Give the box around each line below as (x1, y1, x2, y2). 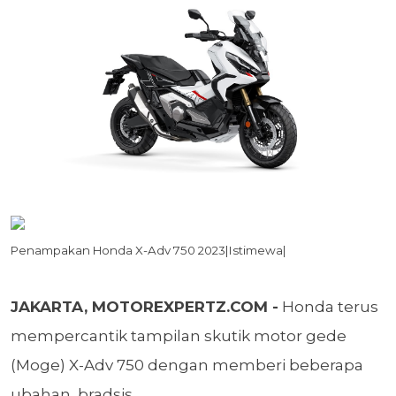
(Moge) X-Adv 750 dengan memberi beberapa (11, 356, 363, 375)
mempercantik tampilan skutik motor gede (11, 327, 346, 346)
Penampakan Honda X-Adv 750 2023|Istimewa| (11, 243, 286, 258)
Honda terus (278, 298, 378, 316)
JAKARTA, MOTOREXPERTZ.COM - (11, 298, 278, 316)
